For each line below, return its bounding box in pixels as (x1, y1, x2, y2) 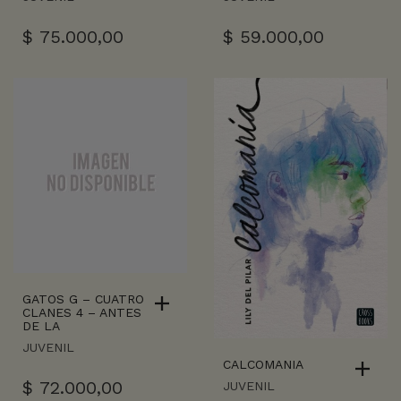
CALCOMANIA (223, 356, 303, 371)
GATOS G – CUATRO (22, 291, 144, 306)
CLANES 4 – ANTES (22, 304, 141, 320)
